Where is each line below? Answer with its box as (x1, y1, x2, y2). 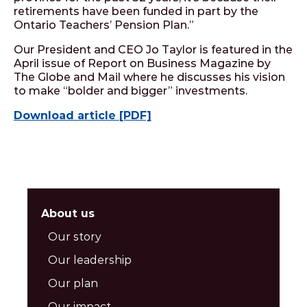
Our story (48, 230, 101, 243)
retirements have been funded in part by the (14, 5, 258, 18)
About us (41, 207, 95, 220)
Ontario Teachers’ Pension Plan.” (14, 19, 194, 32)
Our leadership (48, 254, 132, 267)
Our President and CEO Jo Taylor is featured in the (14, 43, 293, 56)
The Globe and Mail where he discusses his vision (14, 71, 285, 84)
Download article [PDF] (14, 109, 151, 122)
